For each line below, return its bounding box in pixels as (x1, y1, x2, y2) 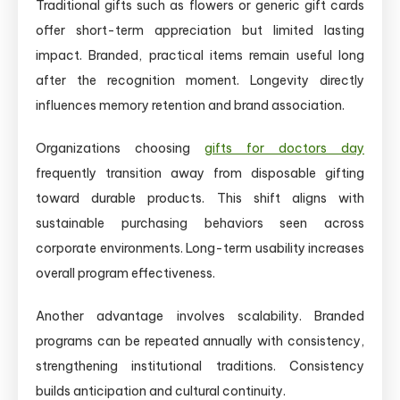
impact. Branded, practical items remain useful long (36, 46, 364, 63)
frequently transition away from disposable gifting (36, 164, 364, 181)
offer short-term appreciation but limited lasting (36, 21, 364, 38)
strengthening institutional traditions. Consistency (36, 357, 364, 374)
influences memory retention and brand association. (36, 96, 345, 113)
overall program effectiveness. (36, 264, 215, 281)
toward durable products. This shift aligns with (36, 189, 364, 206)
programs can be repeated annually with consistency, (36, 332, 364, 349)
